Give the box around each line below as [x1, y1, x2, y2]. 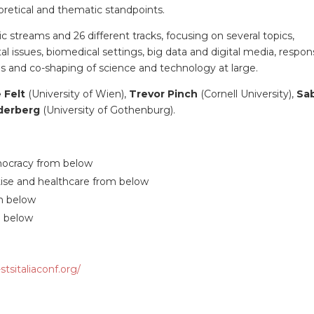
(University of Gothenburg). [39, 104, 175, 116]
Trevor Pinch [128, 88, 198, 100]
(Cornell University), [197, 88, 296, 100]
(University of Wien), [25, 88, 129, 100]
